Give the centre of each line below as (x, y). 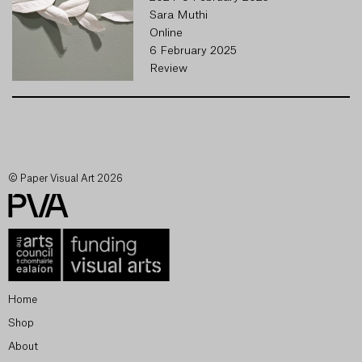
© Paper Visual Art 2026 (65, 179)
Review (168, 69)
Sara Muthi (179, 15)
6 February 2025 (193, 51)
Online (166, 33)
